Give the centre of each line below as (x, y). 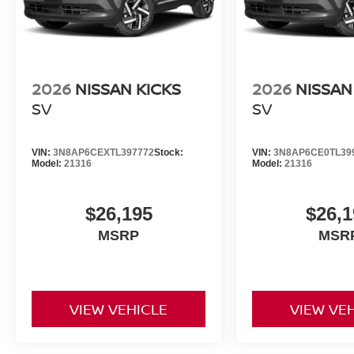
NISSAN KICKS (128, 88)
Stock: (169, 152)
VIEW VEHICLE (119, 309)
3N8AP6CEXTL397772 (104, 152)
